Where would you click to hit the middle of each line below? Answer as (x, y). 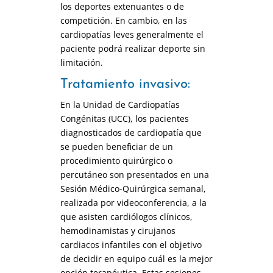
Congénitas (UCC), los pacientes (124, 118)
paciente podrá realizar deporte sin (133, 48)
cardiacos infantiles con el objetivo (131, 244)
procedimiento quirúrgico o (116, 160)
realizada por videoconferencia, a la (133, 202)
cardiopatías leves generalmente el (132, 34)
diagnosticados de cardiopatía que (131, 132)
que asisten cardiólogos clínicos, (126, 216)
